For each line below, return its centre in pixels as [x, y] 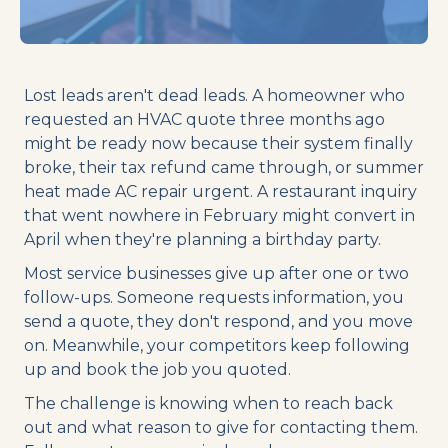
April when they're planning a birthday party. [202, 239]
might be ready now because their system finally [218, 143]
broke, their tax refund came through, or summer [224, 167]
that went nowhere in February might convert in [219, 215]
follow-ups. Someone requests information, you [214, 297]
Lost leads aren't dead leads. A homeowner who [214, 95]
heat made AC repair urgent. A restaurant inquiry [220, 191]
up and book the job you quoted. [157, 369]
